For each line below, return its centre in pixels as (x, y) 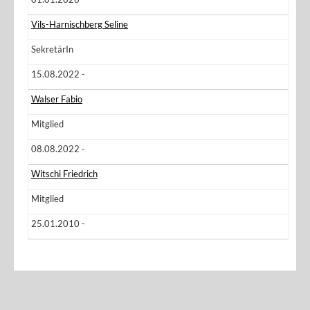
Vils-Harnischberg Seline (80, 24)
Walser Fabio (57, 99)
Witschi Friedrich (64, 174)
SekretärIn (52, 49)
